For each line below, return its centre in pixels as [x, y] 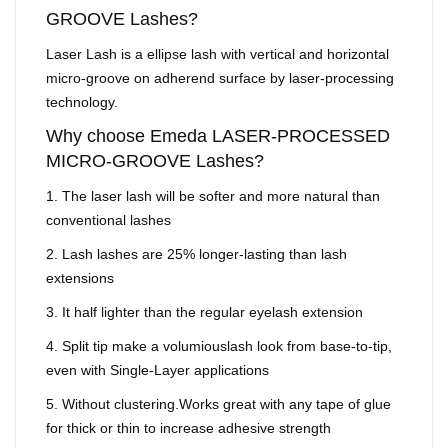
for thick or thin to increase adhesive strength [188, 428]
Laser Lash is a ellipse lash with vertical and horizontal [217, 54]
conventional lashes [108, 220]
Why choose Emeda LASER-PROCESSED [218, 136]
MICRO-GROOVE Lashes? [157, 161]
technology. [82, 102]
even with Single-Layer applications [157, 370]
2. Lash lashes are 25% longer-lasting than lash [196, 254]
